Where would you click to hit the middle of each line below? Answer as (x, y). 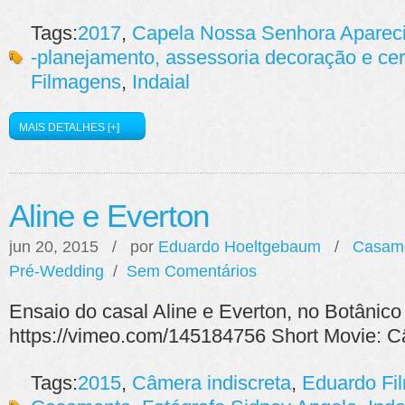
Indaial (161, 82)
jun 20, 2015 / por (84, 246)
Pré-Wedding (57, 271)
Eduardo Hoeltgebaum (240, 246)
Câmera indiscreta (212, 383)
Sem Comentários (192, 271)
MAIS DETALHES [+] (69, 127)
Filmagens (76, 82)
